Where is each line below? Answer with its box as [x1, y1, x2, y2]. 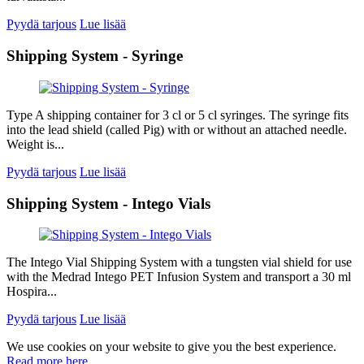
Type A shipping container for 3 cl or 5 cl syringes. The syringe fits [6, 107, 349, 122]
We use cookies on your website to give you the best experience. [6, 340, 336, 354]
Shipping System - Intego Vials [6, 194, 210, 212]
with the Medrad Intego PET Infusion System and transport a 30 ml [6, 270, 351, 284]
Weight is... [6, 136, 64, 151]
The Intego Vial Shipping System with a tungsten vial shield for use [6, 255, 352, 270]
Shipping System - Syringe [6, 47, 183, 65]
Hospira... [6, 284, 57, 299]
